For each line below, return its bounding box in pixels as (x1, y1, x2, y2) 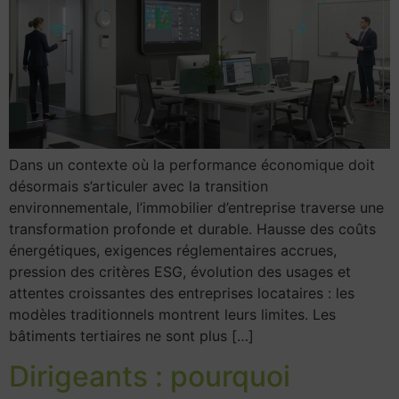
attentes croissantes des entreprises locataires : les (9, 284, 354, 303)
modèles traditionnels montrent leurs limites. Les (9, 305, 336, 324)
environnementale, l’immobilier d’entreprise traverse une (9, 199, 384, 217)
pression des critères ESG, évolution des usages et (9, 263, 351, 281)
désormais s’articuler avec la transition (9, 177, 268, 196)
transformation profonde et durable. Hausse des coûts (9, 220, 376, 239)
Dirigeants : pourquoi (9, 358, 290, 394)
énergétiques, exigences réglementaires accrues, (9, 241, 337, 260)
